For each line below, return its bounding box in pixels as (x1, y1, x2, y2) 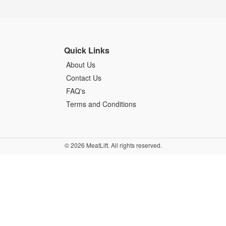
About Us (66, 60, 95, 70)
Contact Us (66, 73, 101, 83)
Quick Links (64, 44, 109, 56)
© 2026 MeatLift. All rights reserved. (64, 140, 162, 149)
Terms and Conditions (66, 99, 136, 109)
